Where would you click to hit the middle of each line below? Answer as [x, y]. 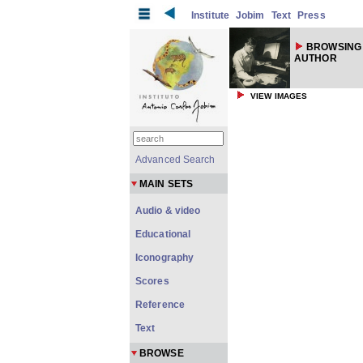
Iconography [165, 258]
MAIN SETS [166, 184]
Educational [163, 234]
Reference [160, 305]
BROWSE [162, 353]
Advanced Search [175, 160]
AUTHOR [316, 58]
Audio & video [168, 211]
